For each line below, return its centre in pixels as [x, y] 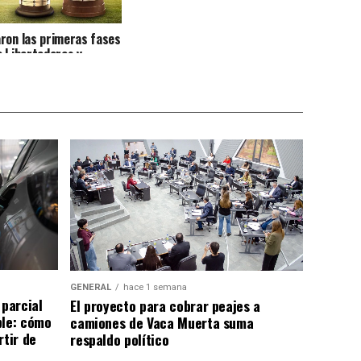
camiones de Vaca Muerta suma [162, 323]
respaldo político [120, 340]
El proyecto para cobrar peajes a [165, 306]
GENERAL [91, 288]
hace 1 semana [156, 288]
